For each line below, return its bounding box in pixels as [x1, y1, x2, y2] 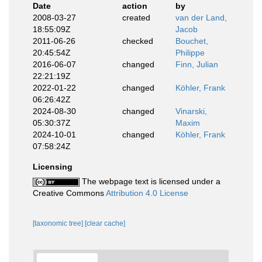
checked [122, 36, 153, 46]
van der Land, [175, 13, 227, 22]
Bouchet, [175, 36, 208, 46]
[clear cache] [85, 219, 125, 227]
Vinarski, [175, 106, 207, 116]
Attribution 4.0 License [106, 188, 188, 198]
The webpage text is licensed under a [80, 177, 220, 186]
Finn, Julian [175, 60, 218, 69]
